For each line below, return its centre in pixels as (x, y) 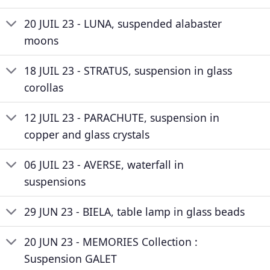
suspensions (55, 181)
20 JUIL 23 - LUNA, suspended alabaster (123, 23)
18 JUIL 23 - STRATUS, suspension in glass (128, 70)
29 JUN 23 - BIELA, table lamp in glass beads (135, 211)
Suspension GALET (71, 259)
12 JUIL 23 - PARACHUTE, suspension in (122, 117)
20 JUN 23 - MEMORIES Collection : (111, 242)
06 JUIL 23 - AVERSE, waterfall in (104, 164)
